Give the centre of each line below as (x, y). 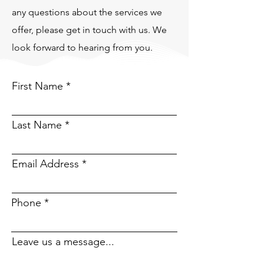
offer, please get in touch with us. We (89, 30)
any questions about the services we (87, 12)
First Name (37, 86)
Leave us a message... (63, 242)
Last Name (37, 125)
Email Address (45, 164)
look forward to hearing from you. (82, 47)
